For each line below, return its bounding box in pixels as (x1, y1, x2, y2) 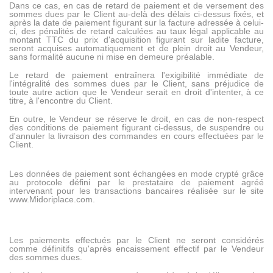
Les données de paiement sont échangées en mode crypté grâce (9, 169, 264, 179)
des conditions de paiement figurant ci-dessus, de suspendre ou (9, 122, 264, 133)
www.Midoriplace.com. (9, 194, 95, 205)
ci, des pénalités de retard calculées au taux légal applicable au (9, 26, 264, 37)
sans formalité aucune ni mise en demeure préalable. (9, 52, 214, 62)
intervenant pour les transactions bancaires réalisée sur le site (9, 186, 264, 196)
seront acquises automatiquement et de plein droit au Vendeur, (9, 43, 264, 54)
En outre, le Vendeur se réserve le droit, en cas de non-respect (9, 114, 264, 124)
